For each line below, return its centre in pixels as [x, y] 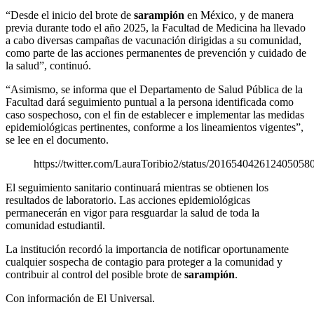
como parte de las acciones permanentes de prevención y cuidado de [156, 53]
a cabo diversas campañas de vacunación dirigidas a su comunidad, [153, 41]
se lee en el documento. [57, 140]
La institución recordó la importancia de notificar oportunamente [147, 250]
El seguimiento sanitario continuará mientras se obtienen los [137, 188]
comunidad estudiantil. [55, 226]
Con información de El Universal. [80, 299]
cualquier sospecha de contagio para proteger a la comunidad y [144, 262]
